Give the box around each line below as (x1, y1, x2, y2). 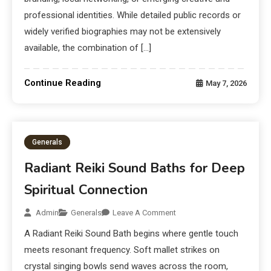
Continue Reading (24, 77, 102, 89)
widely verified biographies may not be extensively (24, 26, 221, 38)
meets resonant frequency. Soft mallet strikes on (24, 244, 220, 256)
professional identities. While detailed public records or (24, 10, 241, 21)
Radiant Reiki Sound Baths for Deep (24, 159, 246, 178)
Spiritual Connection (24, 181, 148, 200)
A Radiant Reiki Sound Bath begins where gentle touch (24, 228, 239, 240)
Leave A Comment (113, 208, 177, 218)
